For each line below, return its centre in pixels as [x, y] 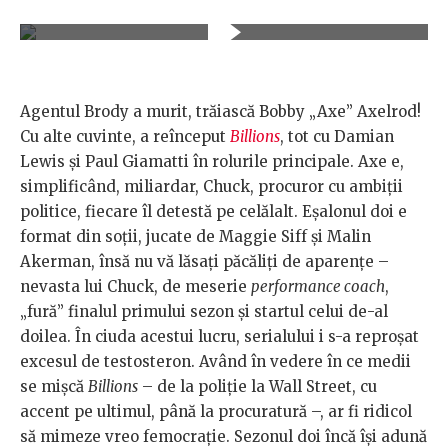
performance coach [318, 287]
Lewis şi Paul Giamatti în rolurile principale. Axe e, [212, 162]
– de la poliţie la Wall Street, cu [257, 387]
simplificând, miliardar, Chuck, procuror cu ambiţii [211, 187]
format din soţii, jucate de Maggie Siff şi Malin [195, 237]
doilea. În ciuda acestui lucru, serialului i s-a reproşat [219, 337]
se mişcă [54, 387]
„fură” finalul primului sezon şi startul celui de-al [204, 312]
